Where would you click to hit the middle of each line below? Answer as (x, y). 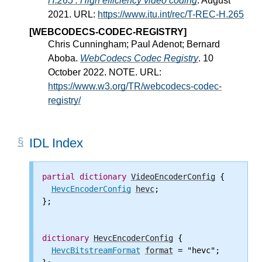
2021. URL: (73, 14)
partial (58, 176)
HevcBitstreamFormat (96, 250)
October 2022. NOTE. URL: (105, 72)
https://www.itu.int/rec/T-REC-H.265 (171, 14)
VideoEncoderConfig (173, 176)
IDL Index (56, 143)
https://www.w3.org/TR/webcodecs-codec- (135, 86)
